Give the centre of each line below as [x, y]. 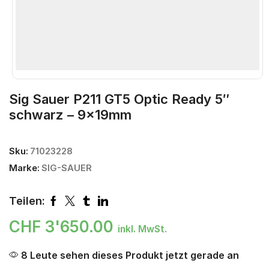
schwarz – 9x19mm [70, 115]
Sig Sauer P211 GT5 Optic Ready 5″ [119, 99]
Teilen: [27, 201]
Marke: [24, 168]
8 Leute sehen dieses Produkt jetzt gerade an [129, 255]
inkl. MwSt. [142, 229]
